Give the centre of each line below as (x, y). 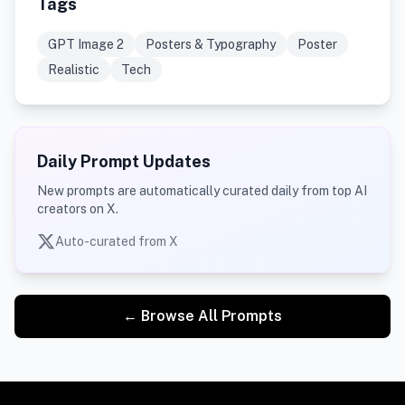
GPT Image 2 (86, 44)
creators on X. (78, 209)
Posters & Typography (211, 44)
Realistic (74, 70)
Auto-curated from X (117, 241)
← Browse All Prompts (202, 316)
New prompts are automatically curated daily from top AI (202, 191)
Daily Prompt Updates (124, 161)
